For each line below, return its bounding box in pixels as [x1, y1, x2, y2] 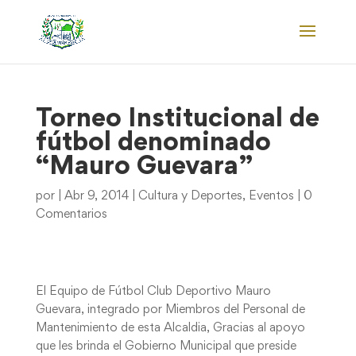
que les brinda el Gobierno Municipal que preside [35, 341, 296, 352]
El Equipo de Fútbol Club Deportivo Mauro [35, 286, 271, 297]
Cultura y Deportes [137, 191, 242, 202]
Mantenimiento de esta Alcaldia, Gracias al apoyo [35, 323, 305, 334]
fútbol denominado [35, 132, 271, 156]
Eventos [248, 191, 294, 202]
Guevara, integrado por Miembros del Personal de [35, 304, 305, 315]
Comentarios [35, 209, 107, 220]
